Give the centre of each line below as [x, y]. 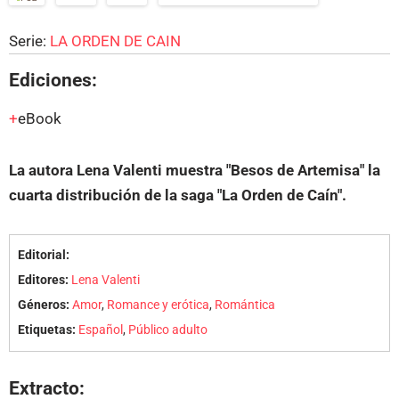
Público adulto [167, 330]
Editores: [43, 280]
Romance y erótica [158, 305]
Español [100, 330]
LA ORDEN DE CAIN [115, 41]
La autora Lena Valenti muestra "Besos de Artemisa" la [195, 171]
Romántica [244, 305]
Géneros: [43, 305]
